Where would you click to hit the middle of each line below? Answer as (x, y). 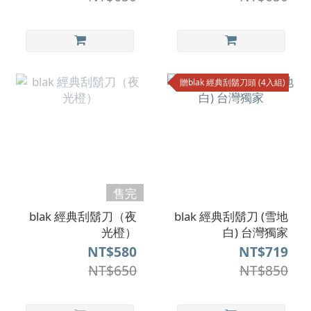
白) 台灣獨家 (255, 233)
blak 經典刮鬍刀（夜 (83, 217)
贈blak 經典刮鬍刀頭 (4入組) (232, 82)
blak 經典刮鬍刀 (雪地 (231, 217)
